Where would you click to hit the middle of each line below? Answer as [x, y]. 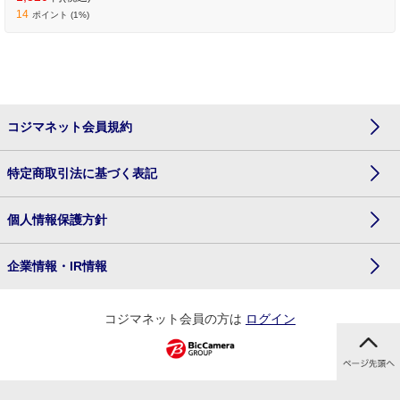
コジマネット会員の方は [175, 318]
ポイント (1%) [61, 14]
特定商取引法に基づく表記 [82, 173]
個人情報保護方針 [57, 219]
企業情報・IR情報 [57, 266]
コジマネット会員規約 [70, 126]
